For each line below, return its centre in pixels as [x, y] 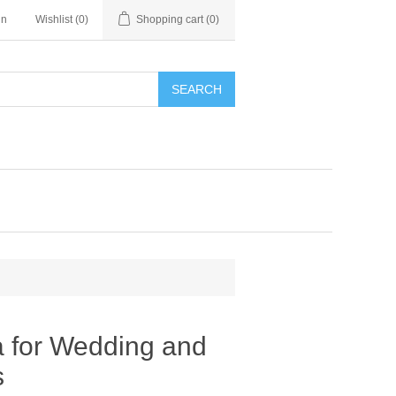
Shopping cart [170, 19]
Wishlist [54, 19]
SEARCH [197, 89]
